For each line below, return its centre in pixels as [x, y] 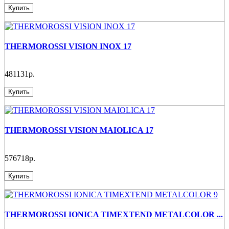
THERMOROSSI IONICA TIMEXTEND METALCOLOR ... [114, 214]
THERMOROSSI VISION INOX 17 [68, 46]
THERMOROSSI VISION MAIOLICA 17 [79, 130]
